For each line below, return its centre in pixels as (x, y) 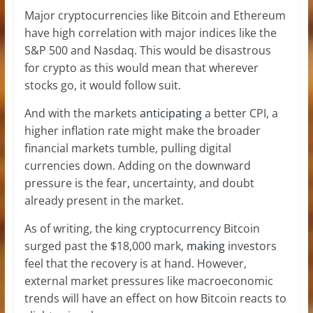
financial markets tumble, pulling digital (128, 148)
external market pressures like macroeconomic (148, 281)
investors (252, 246)
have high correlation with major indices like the (150, 32)
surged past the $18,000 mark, (105, 246)
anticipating (170, 113)
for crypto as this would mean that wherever (141, 67)
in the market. (147, 200)
